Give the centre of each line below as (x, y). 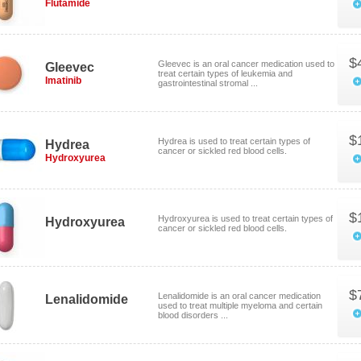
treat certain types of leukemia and (225, 73)
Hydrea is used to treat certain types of (234, 141)
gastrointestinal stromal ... (208, 83)
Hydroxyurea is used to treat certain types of (245, 218)
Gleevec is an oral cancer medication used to (246, 64)
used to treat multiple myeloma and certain (240, 305)
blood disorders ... (193, 315)
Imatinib (63, 81)
